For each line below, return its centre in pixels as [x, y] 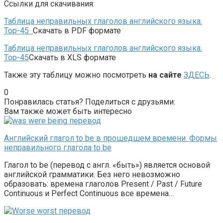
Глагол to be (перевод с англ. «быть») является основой [107, 165]
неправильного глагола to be [58, 148]
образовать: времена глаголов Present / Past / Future [103, 184]
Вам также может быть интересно [68, 111]
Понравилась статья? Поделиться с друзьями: [90, 102]
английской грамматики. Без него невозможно [92, 175]
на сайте [165, 75]
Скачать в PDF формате [77, 31]
